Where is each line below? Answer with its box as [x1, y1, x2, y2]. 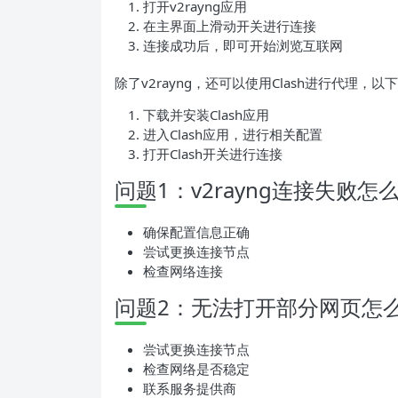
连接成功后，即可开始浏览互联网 [143, 36, 343, 54]
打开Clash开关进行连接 [143, 144, 283, 163]
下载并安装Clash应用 [143, 105, 269, 123]
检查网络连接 [143, 261, 223, 280]
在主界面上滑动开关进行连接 [143, 16, 316, 35]
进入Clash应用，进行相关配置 [143, 124, 322, 143]
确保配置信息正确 [143, 222, 250, 241]
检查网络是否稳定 [143, 359, 250, 378]
